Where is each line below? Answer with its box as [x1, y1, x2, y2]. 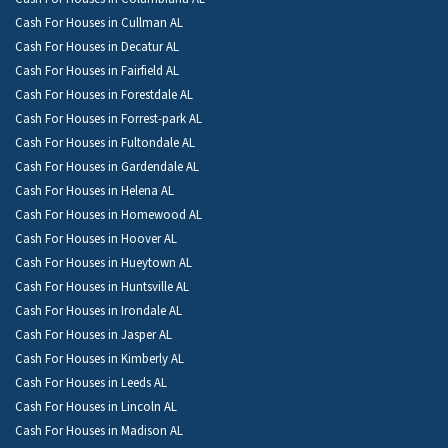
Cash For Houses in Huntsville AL [15, 277, 189, 296]
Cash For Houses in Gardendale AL [15, 157, 199, 176]
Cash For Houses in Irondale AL [15, 301, 182, 320]
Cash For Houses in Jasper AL [15, 325, 172, 344]
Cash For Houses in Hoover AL [15, 229, 177, 248]
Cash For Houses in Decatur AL [15, 37, 179, 56]
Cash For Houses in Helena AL [15, 181, 174, 200]
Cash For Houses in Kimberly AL [15, 349, 184, 368]
